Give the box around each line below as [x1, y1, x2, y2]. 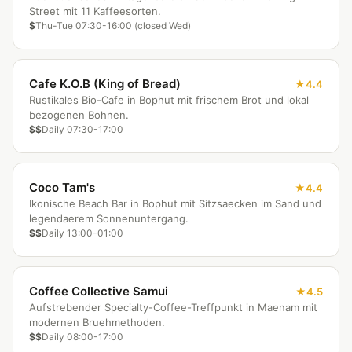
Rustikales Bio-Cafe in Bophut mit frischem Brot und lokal [29, 93, 309, 106]
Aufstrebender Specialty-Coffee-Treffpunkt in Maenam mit [29, 301, 318, 313]
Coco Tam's [29, 180, 95, 195]
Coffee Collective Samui [29, 284, 168, 299]
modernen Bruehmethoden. [29, 316, 165, 328]
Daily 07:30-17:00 [42, 123, 123, 135]
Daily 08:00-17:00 [42, 331, 123, 343]
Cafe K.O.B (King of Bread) [29, 76, 181, 91]
